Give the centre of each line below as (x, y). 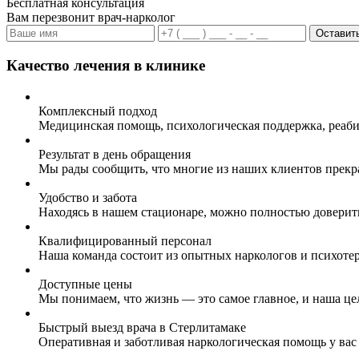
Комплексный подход (98, 111)
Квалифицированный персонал (125, 240)
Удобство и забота (88, 197)
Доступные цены (85, 284)
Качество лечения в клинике (106, 66)
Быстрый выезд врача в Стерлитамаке (142, 327)
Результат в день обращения (115, 154)
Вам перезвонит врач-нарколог (91, 18)
